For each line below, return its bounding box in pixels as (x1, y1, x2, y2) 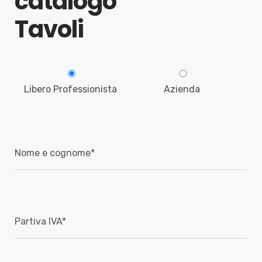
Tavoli (15, 13, 84, 46)
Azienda (164, 84, 200, 95)
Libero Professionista (24, 84, 117, 95)
